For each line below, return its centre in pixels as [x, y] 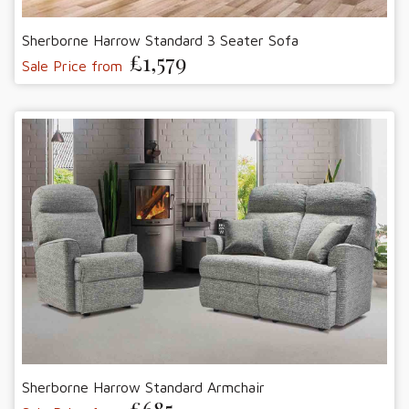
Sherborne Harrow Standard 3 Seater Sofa [160, 40]
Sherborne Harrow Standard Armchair [143, 388]
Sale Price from [72, 65]
